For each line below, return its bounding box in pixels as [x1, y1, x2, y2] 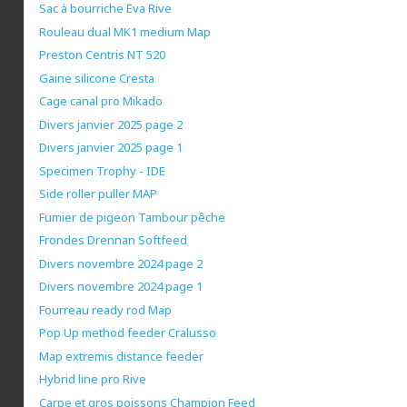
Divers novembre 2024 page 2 [39, 254, 203, 272]
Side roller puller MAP [39, 185, 157, 203]
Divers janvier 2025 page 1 [39, 139, 183, 156]
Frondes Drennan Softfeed [39, 232, 187, 249]
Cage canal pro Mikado [39, 93, 163, 110]
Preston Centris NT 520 [39, 46, 165, 64]
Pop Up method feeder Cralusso [39, 324, 216, 342]
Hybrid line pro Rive [39, 371, 146, 388]
